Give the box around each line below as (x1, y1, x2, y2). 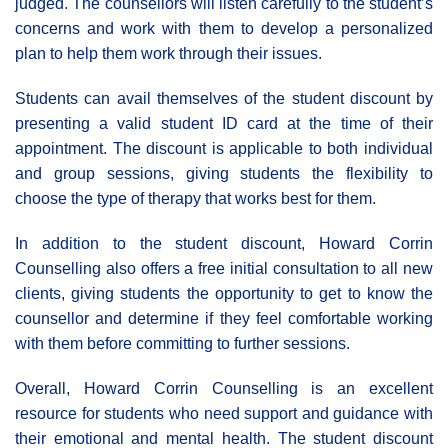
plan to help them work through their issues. (15, 44, 322, 62)
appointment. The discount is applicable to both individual (15, 139, 433, 157)
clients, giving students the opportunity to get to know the (15, 284, 433, 302)
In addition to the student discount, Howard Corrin (15, 234, 433, 252)
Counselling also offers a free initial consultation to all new (15, 259, 433, 277)
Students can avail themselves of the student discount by (15, 89, 433, 107)
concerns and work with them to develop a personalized (15, 19, 433, 37)
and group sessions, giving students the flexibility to (15, 164, 433, 182)
